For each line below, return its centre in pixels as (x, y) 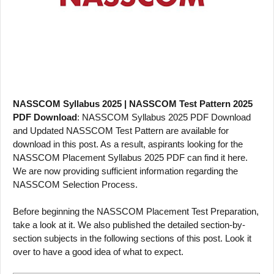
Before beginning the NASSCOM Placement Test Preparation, (136, 211)
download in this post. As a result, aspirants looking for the (128, 144)
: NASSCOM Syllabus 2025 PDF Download (164, 117)
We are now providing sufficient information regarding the (125, 171)
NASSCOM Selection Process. (75, 184)
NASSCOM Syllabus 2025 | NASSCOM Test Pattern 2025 (133, 103)
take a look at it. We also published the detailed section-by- (129, 225)
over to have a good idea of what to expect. (98, 252)
